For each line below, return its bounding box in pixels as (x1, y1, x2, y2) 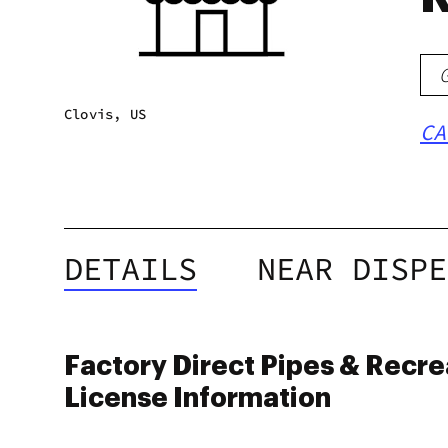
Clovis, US (64, 105, 147, 123)
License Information (64, 385, 331, 412)
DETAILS (64, 249, 197, 289)
